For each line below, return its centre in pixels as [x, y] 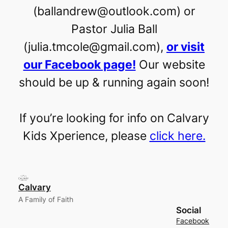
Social [189, 210]
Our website [170, 65]
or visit [186, 47]
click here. [177, 136]
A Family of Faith [46, 199]
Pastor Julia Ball [114, 29]
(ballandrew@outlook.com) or [114, 11]
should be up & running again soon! [114, 83]
